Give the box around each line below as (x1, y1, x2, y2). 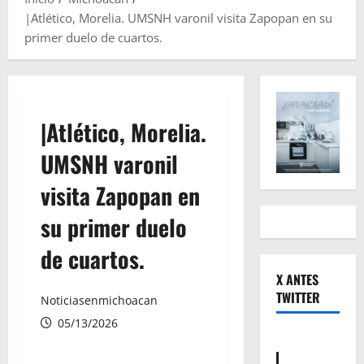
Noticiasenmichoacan (41, 292, 158, 309)
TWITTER (275, 288, 320, 308)
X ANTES (275, 270, 318, 290)
